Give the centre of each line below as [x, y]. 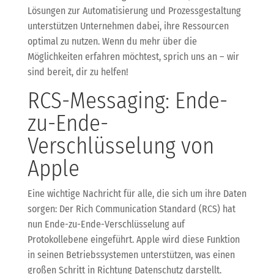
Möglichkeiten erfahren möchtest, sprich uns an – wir [133, 56]
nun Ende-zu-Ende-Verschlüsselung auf [106, 224]
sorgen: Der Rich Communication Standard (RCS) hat [131, 209]
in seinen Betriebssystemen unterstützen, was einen [131, 254]
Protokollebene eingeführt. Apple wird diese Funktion [133, 239]
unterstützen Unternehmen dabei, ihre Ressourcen [128, 26]
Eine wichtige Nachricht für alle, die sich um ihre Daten [137, 193]
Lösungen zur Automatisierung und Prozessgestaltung [134, 10]
